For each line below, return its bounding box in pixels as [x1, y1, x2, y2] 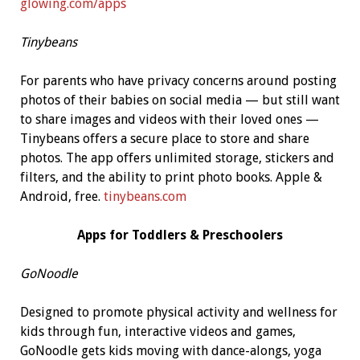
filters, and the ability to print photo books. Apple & [19, 170, 322, 186]
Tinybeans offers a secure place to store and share [19, 131, 309, 147]
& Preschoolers [189, 227, 283, 243]
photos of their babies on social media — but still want [19, 92, 340, 108]
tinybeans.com [103, 189, 186, 205]
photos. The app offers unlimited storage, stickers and [19, 150, 334, 166]
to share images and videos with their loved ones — [19, 112, 319, 128]
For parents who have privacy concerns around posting [19, 73, 337, 89]
